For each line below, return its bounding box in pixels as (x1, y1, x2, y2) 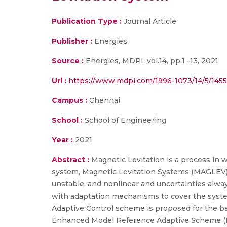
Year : (52, 135, 73, 144)
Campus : (52, 96, 87, 105)
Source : (52, 56, 84, 65)
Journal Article (122, 17, 176, 26)
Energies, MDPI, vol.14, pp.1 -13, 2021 (84, 56, 218, 65)
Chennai (87, 96, 120, 105)
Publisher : (52, 36, 94, 46)
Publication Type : (52, 17, 122, 26)
